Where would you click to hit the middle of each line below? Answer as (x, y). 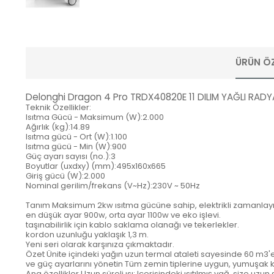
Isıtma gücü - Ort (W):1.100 (76, 137)
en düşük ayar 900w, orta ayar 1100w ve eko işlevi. (123, 215)
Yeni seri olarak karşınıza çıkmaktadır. (100, 245)
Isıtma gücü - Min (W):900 (76, 147)
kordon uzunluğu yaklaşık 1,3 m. (87, 235)
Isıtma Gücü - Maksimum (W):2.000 (95, 117)
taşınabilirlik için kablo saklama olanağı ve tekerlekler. (132, 225)
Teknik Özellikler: (58, 108)
